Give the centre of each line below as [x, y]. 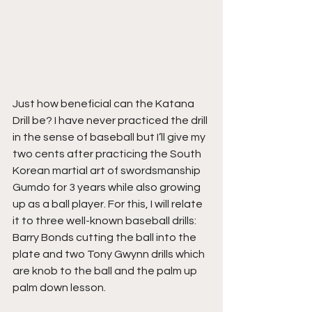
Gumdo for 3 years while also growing [108, 187]
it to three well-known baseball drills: [106, 220]
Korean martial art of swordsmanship [108, 170]
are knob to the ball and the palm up [106, 271]
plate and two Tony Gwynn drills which [110, 254]
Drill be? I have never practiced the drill [111, 120]
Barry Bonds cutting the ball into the [106, 237]
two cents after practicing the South [108, 154]
